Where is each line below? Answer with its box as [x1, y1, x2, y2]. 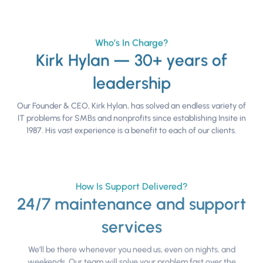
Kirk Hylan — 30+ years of [36, 50, 227, 70]
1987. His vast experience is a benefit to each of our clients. [26, 126, 237, 136]
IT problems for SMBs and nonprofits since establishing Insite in [17, 113, 246, 124]
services [101, 217, 162, 237]
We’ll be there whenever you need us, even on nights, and [28, 244, 235, 255]
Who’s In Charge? [95, 36, 168, 48]
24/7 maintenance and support [17, 194, 246, 214]
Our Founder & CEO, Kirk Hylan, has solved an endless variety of [17, 101, 246, 112]
